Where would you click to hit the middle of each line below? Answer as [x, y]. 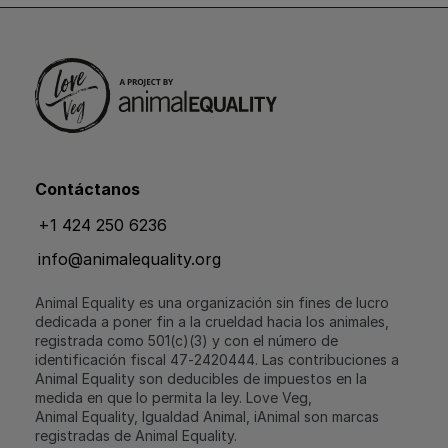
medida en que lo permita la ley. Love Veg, [173, 397]
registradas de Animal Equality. [136, 435]
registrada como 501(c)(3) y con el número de [186, 340]
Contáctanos [87, 188]
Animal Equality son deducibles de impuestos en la [201, 378]
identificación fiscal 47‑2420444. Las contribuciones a [217, 359]
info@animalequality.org [129, 258]
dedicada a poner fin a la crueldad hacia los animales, [212, 321]
